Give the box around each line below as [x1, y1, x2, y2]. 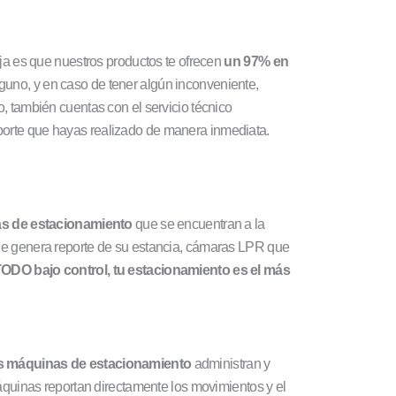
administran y [191, 355, 270, 371]
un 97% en [224, 53, 289, 69]
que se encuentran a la [132, 216, 265, 232]
